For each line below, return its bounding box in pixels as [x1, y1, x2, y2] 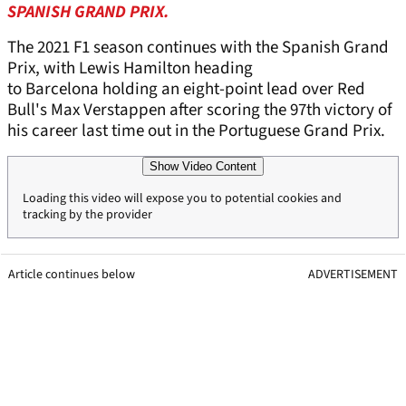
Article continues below [8, 266, 135, 285]
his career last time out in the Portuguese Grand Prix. [7, 119, 389, 144]
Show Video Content [150, 159, 256, 174]
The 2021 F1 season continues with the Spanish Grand [7, 35, 389, 61]
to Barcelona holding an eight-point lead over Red [7, 77, 365, 102]
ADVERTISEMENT [308, 266, 398, 285]
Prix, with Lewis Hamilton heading [7, 56, 253, 82]
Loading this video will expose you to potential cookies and [23, 189, 342, 208]
